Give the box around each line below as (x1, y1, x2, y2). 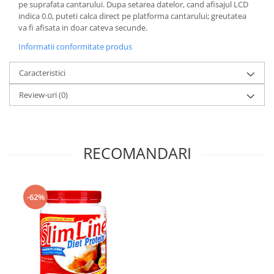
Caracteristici (19, 67, 65, 78)
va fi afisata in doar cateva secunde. (18, 21, 147, 33)
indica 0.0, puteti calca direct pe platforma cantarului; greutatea (18, 10, 246, 21)
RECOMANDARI (83, 142, 191, 163)
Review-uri (19, 89, 59, 100)
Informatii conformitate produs (18, 40, 132, 52)
